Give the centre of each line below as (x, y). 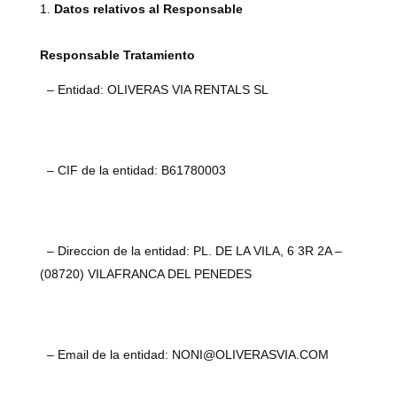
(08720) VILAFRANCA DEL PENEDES (145, 274)
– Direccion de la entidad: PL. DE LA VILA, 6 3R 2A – (191, 251)
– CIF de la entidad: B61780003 (132, 170)
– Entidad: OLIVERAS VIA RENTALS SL (154, 90)
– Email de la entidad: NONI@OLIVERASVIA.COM (184, 354)
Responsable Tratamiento (117, 55)
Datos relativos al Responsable (148, 9)
